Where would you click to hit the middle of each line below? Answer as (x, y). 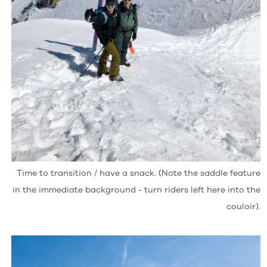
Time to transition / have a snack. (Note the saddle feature (139, 173)
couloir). (244, 206)
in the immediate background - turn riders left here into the (137, 190)
